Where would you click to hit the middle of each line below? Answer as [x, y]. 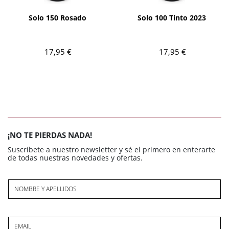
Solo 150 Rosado [57, 18]
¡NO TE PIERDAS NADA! [50, 135]
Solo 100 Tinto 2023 [172, 18]
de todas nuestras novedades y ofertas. [75, 157]
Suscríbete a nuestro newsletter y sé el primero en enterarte [111, 149]
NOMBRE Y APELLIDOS [46, 189]
